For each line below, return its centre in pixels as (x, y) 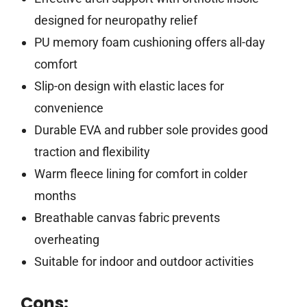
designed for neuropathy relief (115, 21)
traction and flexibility (92, 152)
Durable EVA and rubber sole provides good (151, 130)
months (55, 196)
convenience (69, 108)
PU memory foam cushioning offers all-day (149, 42)
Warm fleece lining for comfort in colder (140, 174)
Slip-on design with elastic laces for (129, 86)
